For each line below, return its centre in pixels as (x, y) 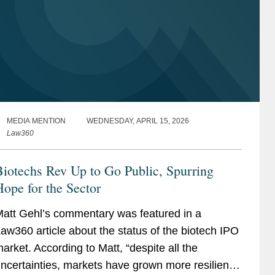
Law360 (20, 133)
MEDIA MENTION (36, 121)
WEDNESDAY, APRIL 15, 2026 (137, 121)
